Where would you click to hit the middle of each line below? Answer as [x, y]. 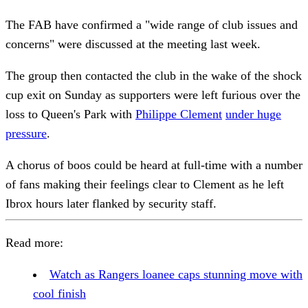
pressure [26, 133]
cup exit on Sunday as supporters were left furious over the [153, 95]
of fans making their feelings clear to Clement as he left [145, 184]
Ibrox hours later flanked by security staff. [111, 203]
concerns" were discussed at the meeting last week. [133, 44]
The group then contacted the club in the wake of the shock [154, 75]
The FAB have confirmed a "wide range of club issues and [152, 24]
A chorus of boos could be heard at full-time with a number [154, 165]
